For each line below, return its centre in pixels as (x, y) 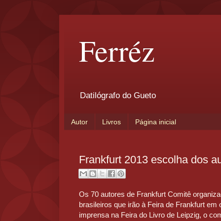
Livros (111, 122)
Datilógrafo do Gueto (118, 96)
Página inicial (156, 122)
